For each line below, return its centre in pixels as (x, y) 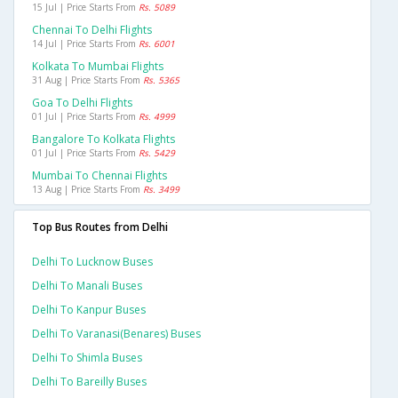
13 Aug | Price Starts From (88, 190)
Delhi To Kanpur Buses (89, 310)
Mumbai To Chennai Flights (99, 176)
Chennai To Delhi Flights (92, 30)
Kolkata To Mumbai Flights (98, 67)
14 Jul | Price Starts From (85, 44)
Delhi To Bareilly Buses (89, 382)
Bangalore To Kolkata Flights (103, 139)
